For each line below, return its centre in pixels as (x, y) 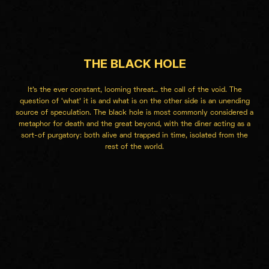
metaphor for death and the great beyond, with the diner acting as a (134, 124)
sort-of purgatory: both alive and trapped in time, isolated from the (134, 136)
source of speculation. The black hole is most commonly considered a (134, 113)
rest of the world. (134, 147)
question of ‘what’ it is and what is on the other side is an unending (134, 101)
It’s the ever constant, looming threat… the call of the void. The (134, 90)
